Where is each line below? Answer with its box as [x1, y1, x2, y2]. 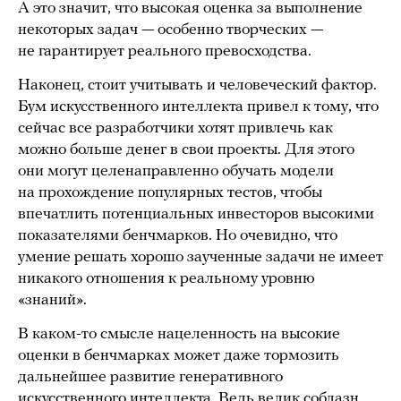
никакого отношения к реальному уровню [18, 270, 315, 288]
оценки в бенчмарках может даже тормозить [18, 347, 339, 365]
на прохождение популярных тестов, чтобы [18, 184, 322, 202]
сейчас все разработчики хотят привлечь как [18, 120, 333, 138]
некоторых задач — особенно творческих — [18, 21, 323, 39]
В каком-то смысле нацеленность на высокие [18, 326, 340, 344]
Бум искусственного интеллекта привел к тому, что [18, 98, 379, 116]
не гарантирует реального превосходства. [18, 43, 311, 61]
